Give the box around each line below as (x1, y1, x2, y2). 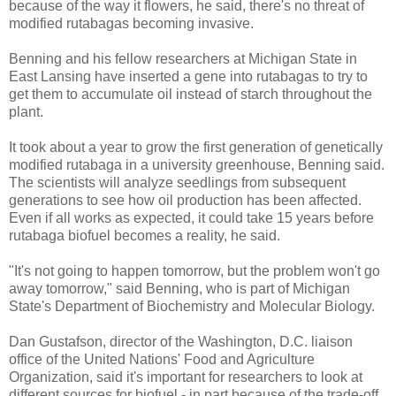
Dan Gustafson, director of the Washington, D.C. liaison (9, 333, 353, 349)
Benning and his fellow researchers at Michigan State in (9, 50, 357, 66)
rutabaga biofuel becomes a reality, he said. (9, 227, 280, 243)
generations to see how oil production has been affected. (9, 192, 362, 208)
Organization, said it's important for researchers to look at (9, 369, 362, 385)
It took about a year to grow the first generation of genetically (9, 139, 383, 155)
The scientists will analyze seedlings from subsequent (9, 174, 346, 190)
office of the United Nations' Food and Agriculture (9, 351, 315, 367)
